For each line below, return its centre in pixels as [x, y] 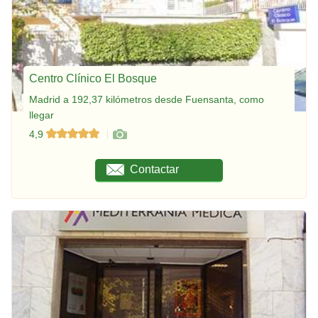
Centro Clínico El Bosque [93, 79]
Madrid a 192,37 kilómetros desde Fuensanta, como [147, 100]
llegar [42, 115]
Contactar [155, 170]
